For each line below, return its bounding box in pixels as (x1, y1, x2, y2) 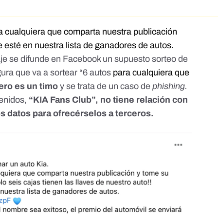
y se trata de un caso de (58, 81, 153, 91)
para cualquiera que (113, 68, 190, 78)
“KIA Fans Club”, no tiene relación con (29, 95, 188, 105)
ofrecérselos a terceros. (53, 109, 154, 119)
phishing (152, 81, 185, 91)
